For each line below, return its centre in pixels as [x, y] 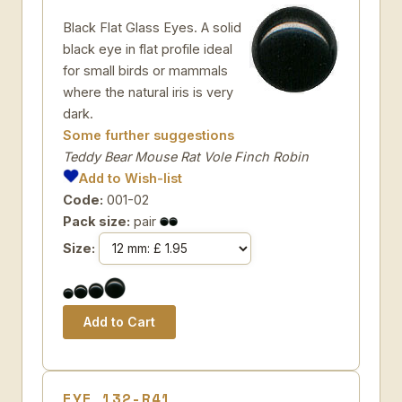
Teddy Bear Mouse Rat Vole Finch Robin [186, 157]
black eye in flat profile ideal [148, 49]
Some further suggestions [149, 135]
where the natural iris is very [148, 92]
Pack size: [96, 221]
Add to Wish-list [131, 178]
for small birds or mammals [145, 70]
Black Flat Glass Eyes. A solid [152, 27]
